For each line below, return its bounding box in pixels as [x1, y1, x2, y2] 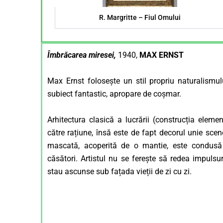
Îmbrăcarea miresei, [47, 50, 118, 60]
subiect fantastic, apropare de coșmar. [47, 89, 181, 99]
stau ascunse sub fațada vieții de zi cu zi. [47, 166, 192, 176]
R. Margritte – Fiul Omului [99, 13, 181, 22]
